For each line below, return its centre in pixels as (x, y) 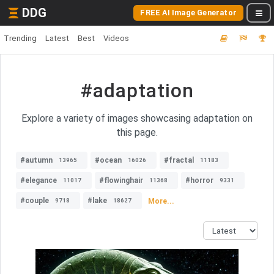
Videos (116, 38)
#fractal (179, 160)
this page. (137, 132)
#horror (199, 180)
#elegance (39, 180)
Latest (57, 38)
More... (161, 201)
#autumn (36, 160)
